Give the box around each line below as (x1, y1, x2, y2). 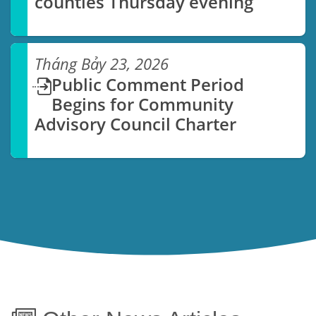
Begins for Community (51, 92, 234, 116)
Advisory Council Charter (35, 112, 237, 136)
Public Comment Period (51, 73, 245, 97)
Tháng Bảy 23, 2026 (35, 54, 169, 75)
